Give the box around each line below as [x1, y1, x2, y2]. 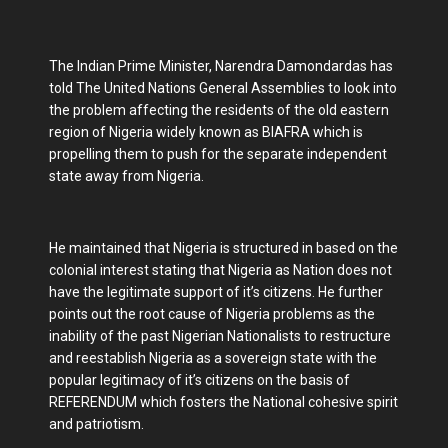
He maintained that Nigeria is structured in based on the [49, 240, 398, 256]
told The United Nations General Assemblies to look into [49, 80, 397, 96]
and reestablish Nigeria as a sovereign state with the [49, 350, 377, 366]
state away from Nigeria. [49, 168, 204, 184]
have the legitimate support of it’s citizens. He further [49, 284, 383, 300]
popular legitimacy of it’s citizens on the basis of [49, 372, 350, 388]
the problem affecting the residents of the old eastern [49, 102, 389, 118]
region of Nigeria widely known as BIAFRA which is [49, 124, 363, 140]
